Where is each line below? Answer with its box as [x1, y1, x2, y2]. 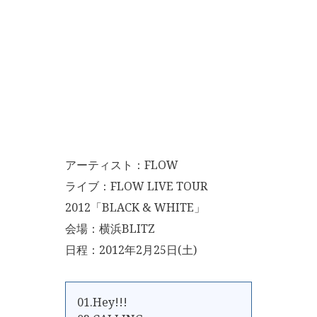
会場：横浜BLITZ [65, 221, 155, 236]
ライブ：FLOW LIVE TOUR [65, 178, 207, 194]
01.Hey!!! [77, 294, 127, 310]
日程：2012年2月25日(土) [65, 242, 197, 258]
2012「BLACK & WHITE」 [65, 200, 205, 215]
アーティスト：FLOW [65, 157, 178, 173]
